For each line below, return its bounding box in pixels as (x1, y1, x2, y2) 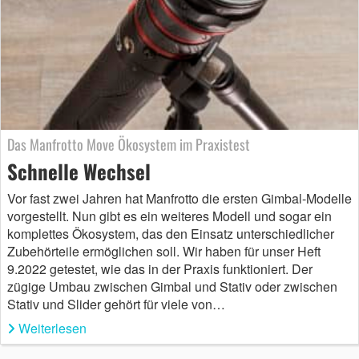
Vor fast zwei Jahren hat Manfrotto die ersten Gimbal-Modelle (7, 189, 352, 208)
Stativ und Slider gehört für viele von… (7, 295, 225, 314)
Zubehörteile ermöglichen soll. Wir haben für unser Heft (7, 242, 321, 261)
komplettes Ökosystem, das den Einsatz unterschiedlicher (7, 224, 334, 244)
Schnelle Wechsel (7, 156, 151, 187)
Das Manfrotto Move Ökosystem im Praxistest (7, 134, 250, 155)
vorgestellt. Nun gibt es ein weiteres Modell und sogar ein (7, 207, 332, 226)
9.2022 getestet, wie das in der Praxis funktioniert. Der (7, 260, 313, 279)
